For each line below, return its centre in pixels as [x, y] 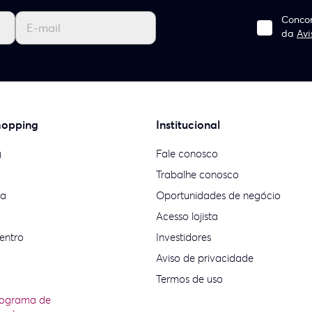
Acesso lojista [187, 216]
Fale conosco [187, 154]
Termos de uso [190, 279]
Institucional [188, 125]
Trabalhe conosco [198, 174]
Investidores [184, 237]
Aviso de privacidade [205, 258]
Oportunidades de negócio [219, 195]
